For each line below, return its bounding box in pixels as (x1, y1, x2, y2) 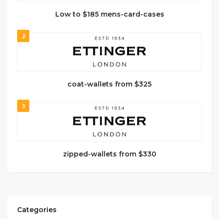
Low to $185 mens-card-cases (55, 9, 164, 19)
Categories (17, 205, 57, 214)
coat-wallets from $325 (67, 79, 152, 88)
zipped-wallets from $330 (63, 149, 156, 158)
